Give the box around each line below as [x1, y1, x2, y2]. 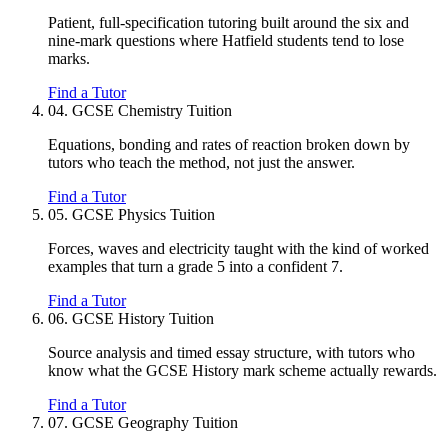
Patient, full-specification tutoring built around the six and [48, 14, 409, 32]
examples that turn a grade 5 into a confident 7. [48, 258, 343, 276]
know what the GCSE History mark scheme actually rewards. [48, 362, 437, 380]
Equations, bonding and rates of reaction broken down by [48, 136, 410, 154]
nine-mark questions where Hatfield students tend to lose [48, 32, 404, 50]
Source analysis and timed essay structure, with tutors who [48, 344, 415, 362]
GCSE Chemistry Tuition [72, 102, 232, 120]
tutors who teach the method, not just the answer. [48, 154, 355, 172]
